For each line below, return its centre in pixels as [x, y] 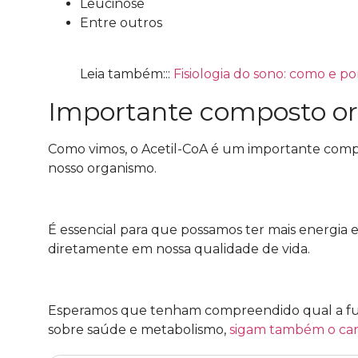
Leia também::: [127, 74]
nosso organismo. [102, 169]
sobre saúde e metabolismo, [139, 329]
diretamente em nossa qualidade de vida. [179, 249]
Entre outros [121, 23]
